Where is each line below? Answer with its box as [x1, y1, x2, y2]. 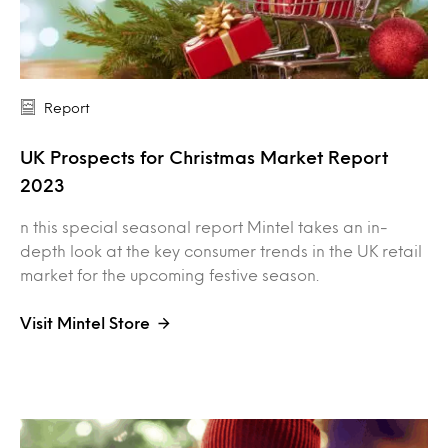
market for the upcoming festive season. [20, 267, 319, 281]
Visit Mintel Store [20, 315, 150, 329]
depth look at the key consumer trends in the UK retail [20, 243, 422, 257]
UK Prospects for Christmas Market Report [20, 149, 388, 164]
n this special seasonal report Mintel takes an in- [20, 219, 388, 233]
